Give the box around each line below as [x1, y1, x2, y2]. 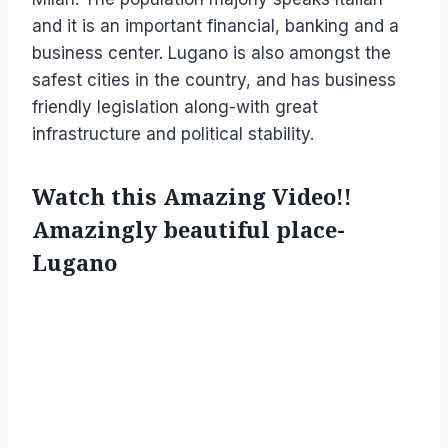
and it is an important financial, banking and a [32, 15, 399, 36]
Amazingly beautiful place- [32, 217, 345, 243]
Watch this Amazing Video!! [32, 184, 352, 210]
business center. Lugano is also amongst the [32, 42, 391, 63]
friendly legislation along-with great [32, 96, 318, 117]
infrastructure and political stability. [32, 123, 314, 144]
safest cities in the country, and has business [32, 69, 396, 90]
